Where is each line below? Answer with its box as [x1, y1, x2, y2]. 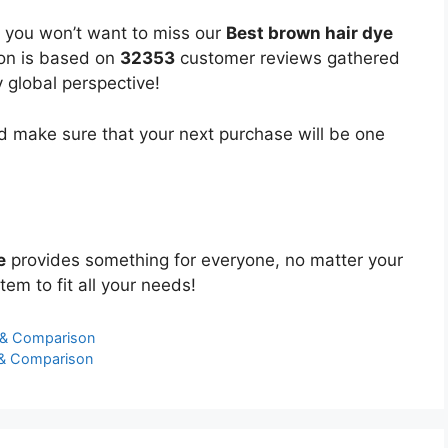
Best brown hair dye [226, 23, 393, 44]
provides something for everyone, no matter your [6, 249, 403, 270]
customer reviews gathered [175, 48, 400, 69]
